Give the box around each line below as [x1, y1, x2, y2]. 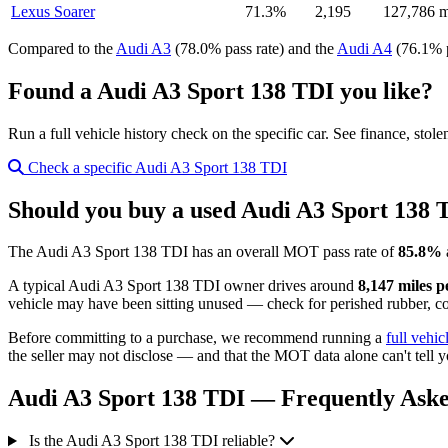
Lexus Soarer [11, 2, 95, 20]
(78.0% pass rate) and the [171, 39, 337, 57]
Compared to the [8, 39, 116, 57]
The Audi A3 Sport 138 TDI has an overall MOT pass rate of [8, 243, 398, 261]
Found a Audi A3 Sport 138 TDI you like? [8, 77, 433, 104]
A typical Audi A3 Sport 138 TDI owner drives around [8, 277, 358, 295]
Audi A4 [337, 39, 392, 57]
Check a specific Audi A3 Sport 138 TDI [24, 158, 287, 176]
